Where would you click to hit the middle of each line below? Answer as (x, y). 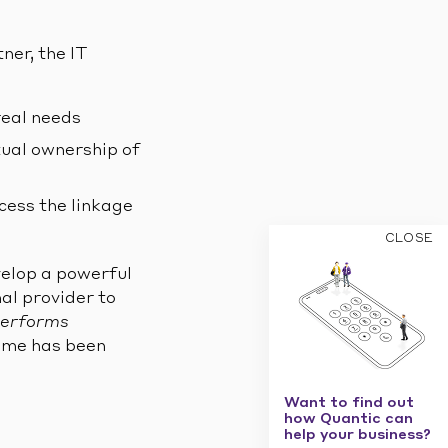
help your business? (357, 435)
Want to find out (355, 403)
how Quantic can (354, 419)
